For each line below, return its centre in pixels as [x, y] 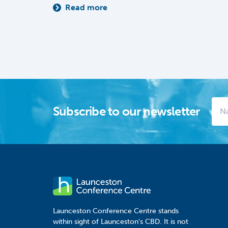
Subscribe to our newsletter [126, 111]
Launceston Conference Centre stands [116, 211]
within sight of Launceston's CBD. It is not [121, 222]
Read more [86, 8]
